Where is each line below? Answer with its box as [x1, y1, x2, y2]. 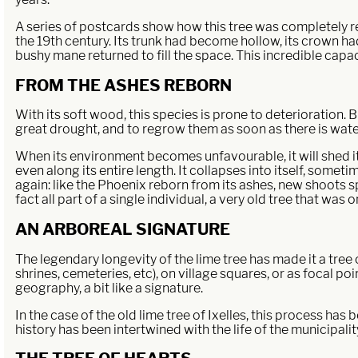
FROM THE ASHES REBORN [15, 75, 233, 95]
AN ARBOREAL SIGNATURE [15, 219, 231, 239]
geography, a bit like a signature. [15, 280, 204, 296]
